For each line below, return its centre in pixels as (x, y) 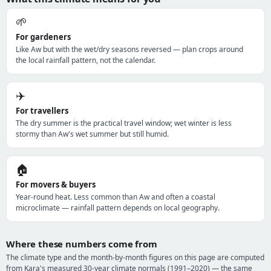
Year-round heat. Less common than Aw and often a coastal (116, 197)
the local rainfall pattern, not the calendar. (86, 60)
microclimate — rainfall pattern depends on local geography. (118, 208)
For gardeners (43, 37)
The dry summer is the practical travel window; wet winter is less (124, 123)
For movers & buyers (56, 184)
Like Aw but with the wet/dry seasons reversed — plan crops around (129, 49)
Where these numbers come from (82, 244)
